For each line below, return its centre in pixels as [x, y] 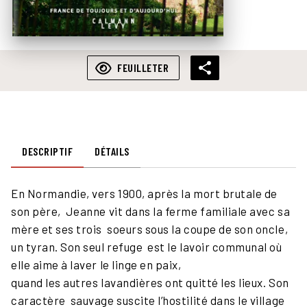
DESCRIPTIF [47, 151]
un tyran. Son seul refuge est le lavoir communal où [147, 247]
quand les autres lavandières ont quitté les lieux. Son [150, 283]
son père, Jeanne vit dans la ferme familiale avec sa [151, 211]
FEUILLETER [143, 68]
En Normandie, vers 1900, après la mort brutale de [144, 194]
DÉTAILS [112, 151]
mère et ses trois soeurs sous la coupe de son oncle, [150, 229]
